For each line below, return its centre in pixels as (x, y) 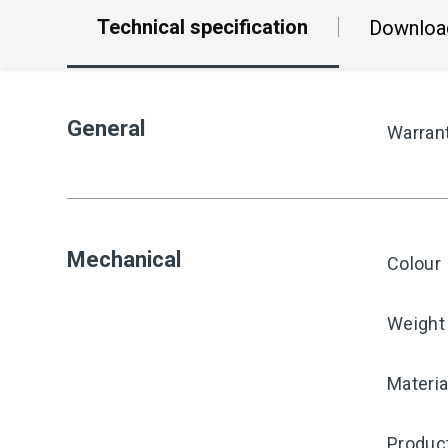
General (106, 128)
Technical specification (202, 26)
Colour (414, 263)
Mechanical (124, 259)
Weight (416, 323)
